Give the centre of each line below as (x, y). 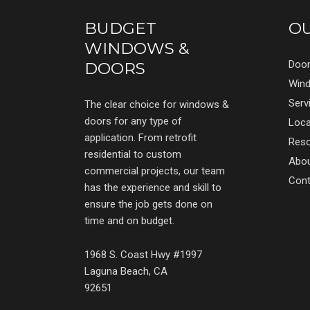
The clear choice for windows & (157, 105)
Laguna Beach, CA (126, 272)
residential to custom (133, 155)
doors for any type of (133, 121)
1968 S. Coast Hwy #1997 (143, 255)
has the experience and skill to (153, 188)
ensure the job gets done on (148, 204)
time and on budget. (129, 221)
